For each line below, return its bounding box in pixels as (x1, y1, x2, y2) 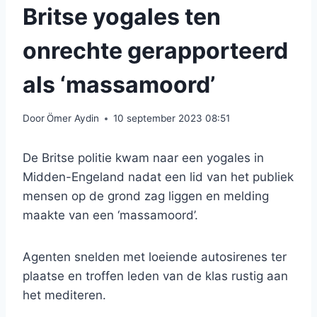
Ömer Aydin (47, 113, 100, 125)
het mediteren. (23, 288, 106, 303)
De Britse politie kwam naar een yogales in (23, 151, 264, 166)
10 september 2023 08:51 (113, 113, 231, 125)
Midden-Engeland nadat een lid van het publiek (23, 170, 294, 185)
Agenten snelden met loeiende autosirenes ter (23, 250, 287, 265)
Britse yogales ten (23, 2, 221, 30)
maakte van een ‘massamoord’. (23, 208, 198, 223)
